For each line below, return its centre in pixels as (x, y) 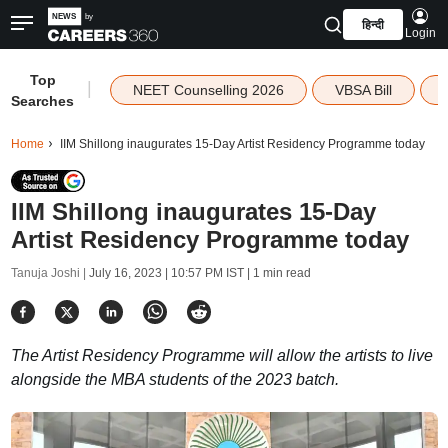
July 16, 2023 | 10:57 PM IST (166, 273)
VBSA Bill (363, 90)
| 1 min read (277, 273)
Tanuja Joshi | (49, 273)
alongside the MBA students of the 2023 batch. (174, 379)
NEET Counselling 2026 (208, 90)
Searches (43, 101)
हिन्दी (372, 25)
